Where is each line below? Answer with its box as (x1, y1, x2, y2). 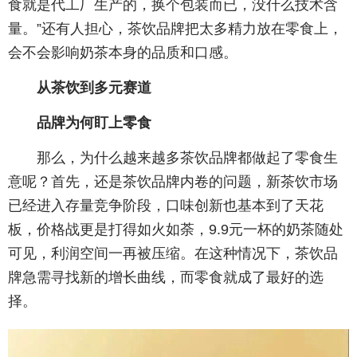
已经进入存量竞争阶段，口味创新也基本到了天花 (8, 198, 324, 214)
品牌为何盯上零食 (37, 115, 151, 131)
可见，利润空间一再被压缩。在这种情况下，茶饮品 (8, 245, 338, 262)
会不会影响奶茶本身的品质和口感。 (8, 45, 237, 61)
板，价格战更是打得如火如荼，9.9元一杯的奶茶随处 (8, 222, 343, 238)
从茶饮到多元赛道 (37, 80, 151, 96)
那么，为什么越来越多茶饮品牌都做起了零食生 (37, 150, 338, 167)
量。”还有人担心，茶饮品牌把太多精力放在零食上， (8, 21, 343, 37)
